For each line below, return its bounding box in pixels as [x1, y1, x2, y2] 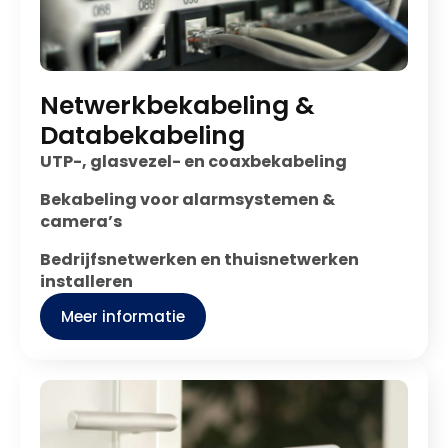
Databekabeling [40, 118, 245, 153]
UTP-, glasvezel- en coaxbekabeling [40, 150, 347, 173]
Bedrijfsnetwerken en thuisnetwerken [40, 248, 359, 271]
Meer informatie [61, 306, 185, 327]
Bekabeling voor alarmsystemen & [40, 188, 335, 211]
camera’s [40, 210, 122, 233]
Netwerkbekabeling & [40, 88, 315, 123]
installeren [40, 270, 133, 293]
